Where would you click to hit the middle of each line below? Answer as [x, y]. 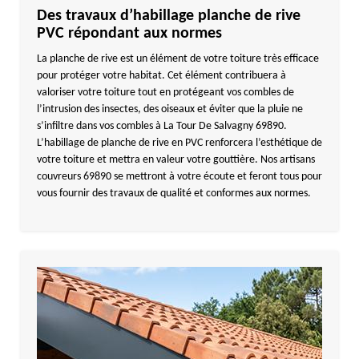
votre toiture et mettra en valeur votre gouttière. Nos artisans [175, 160]
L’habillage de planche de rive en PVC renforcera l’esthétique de [179, 143]
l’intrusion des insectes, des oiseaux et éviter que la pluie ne [169, 109]
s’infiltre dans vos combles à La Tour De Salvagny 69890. [161, 126]
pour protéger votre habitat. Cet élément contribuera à [161, 76]
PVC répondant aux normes [129, 34]
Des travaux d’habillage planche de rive [168, 16]
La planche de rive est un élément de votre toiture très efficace [177, 59]
